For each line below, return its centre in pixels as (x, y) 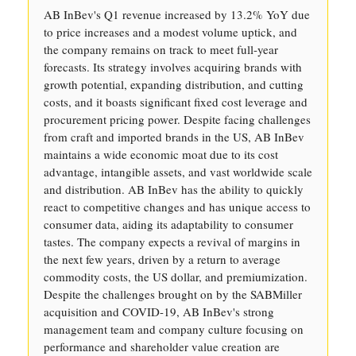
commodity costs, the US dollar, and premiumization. (176, 277)
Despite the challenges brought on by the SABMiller (173, 294)
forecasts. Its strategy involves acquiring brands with (173, 67)
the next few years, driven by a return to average (162, 259)
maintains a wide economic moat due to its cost (161, 154)
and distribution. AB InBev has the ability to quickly (174, 189)
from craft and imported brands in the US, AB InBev (174, 137)
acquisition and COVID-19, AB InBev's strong (159, 311)
